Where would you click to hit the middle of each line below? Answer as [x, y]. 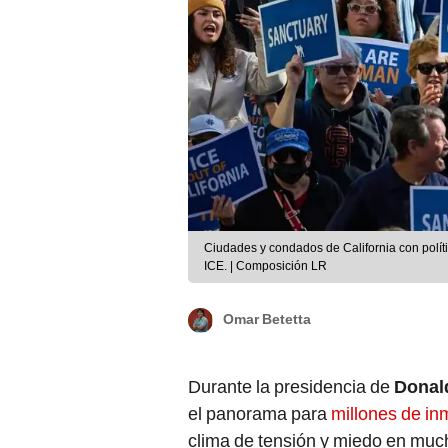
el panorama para [259, 414]
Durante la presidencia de [291, 387]
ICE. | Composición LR [265, 266]
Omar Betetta [267, 319]
